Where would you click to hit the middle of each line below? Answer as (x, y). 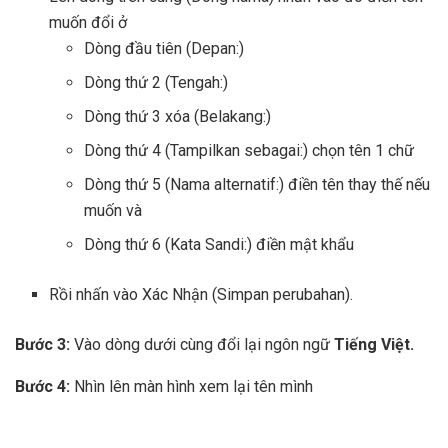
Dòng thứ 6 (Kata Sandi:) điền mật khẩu (218, 245)
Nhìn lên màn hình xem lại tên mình (193, 387)
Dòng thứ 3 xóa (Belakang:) (177, 117)
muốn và (112, 211)
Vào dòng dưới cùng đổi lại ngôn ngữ (202, 345)
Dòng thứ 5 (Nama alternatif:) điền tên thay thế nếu (256, 185)
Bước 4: (44, 387)
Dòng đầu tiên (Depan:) (163, 49)
